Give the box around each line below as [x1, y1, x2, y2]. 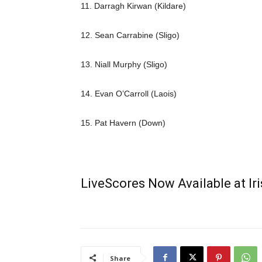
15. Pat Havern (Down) [81, 118, 166, 127]
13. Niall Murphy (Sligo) [81, 59, 167, 69]
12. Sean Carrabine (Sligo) [81, 30, 180, 40]
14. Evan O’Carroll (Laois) [81, 88, 177, 98]
